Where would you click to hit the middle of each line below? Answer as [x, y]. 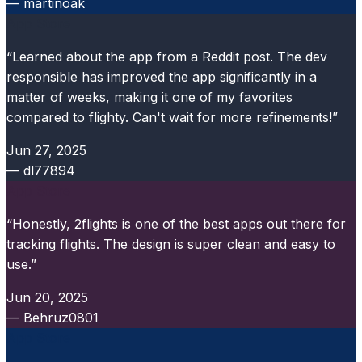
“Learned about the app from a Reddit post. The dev [167, 57]
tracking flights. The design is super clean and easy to [171, 244]
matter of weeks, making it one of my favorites [149, 97]
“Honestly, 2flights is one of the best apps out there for [176, 224]
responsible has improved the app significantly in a [162, 77]
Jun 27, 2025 [46, 151]
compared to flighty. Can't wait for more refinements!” [172, 118]
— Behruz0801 [53, 318]
